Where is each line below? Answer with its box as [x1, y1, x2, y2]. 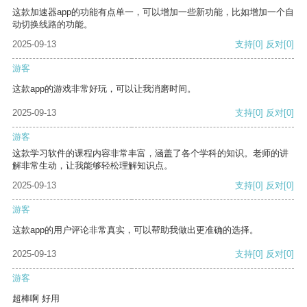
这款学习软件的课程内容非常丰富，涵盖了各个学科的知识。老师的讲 [12, 148, 288, 159]
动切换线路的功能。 [12, 19, 93, 30]
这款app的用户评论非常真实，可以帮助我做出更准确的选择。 [12, 225, 258, 236]
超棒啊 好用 [12, 293, 60, 304]
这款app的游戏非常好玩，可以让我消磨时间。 [12, 84, 196, 95]
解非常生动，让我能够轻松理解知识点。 [12, 160, 173, 171]
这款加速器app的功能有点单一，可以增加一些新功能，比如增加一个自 [12, 7, 294, 18]
